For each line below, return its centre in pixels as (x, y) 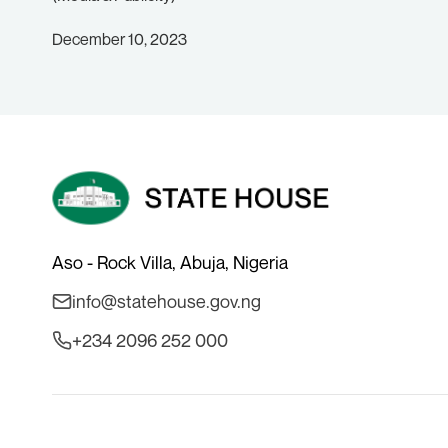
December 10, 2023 (119, 39)
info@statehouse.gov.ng (166, 301)
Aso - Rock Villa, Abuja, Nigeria (170, 262)
